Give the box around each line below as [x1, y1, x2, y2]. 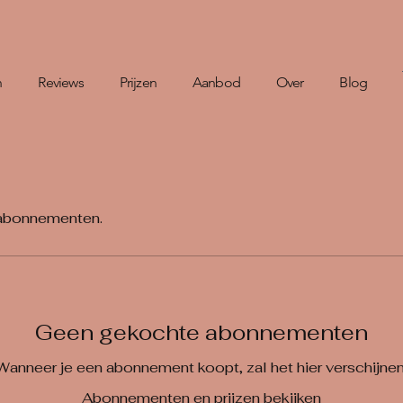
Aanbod [192, 74, 240, 91]
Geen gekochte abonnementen [35, 318, 368, 346]
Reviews [38, 74, 84, 91]
